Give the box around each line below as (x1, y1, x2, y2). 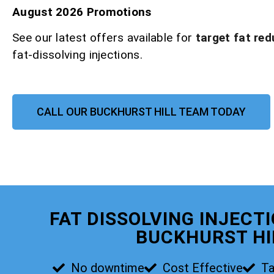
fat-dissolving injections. (12, 48, 143, 62)
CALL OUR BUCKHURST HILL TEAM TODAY (37, 105, 246, 118)
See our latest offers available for (12, 31, 196, 45)
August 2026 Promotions (12, 4, 152, 19)
